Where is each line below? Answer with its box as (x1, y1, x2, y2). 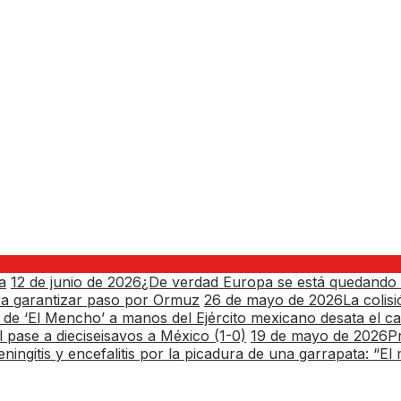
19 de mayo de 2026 (251, 326, 388, 345)
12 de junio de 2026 (11, 272, 141, 291)
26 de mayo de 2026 (204, 290, 343, 309)
